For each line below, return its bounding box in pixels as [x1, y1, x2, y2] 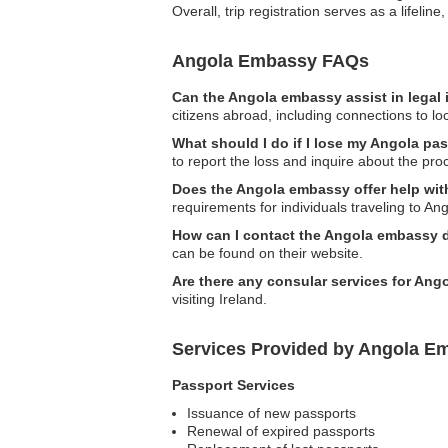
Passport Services [172, 377, 295, 393]
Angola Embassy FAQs [172, 51, 369, 71]
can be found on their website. [172, 245, 363, 261]
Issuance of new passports [187, 405, 356, 421]
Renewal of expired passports [187, 423, 375, 439]
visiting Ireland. [172, 291, 267, 307]
